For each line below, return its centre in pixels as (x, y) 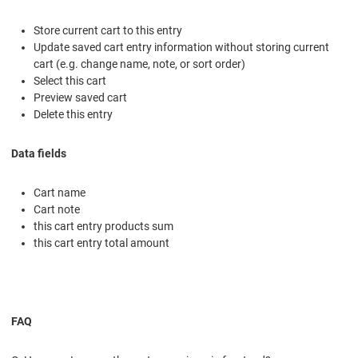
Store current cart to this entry (108, 30)
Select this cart (70, 80)
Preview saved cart (80, 97)
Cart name (60, 192)
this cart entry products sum (103, 226)
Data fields (39, 153)
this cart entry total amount (101, 243)
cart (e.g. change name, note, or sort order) (139, 64)
